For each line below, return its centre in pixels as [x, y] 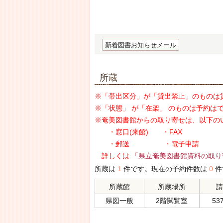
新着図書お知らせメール [141, 45]
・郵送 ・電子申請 [147, 144]
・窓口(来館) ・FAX [138, 132]
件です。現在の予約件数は [165, 169]
